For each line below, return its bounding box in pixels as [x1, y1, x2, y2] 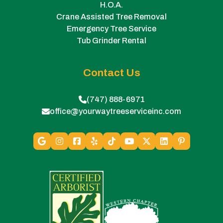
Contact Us [83, 67, 140, 79]
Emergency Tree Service [67, 24, 156, 33]
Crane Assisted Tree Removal [56, 12, 167, 21]
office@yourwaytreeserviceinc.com [50, 107, 181, 116]
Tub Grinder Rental [77, 36, 146, 45]
